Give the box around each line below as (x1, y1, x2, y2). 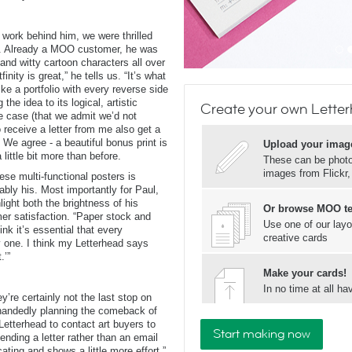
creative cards (263, 232, 328, 244)
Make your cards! (263, 267, 346, 279)
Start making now (213, 325, 310, 343)
